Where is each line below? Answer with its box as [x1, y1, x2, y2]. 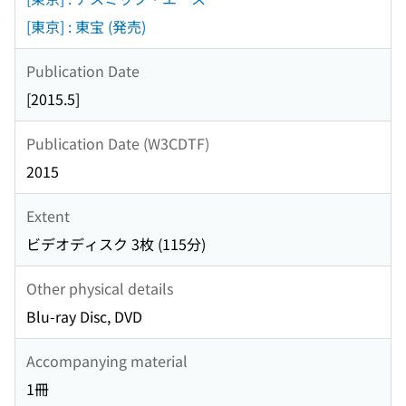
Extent [26, 204, 70, 227]
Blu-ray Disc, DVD [26, 305, 142, 328]
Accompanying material [26, 349, 188, 372]
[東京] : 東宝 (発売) [26, 15, 146, 38]
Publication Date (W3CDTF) [26, 131, 209, 154]
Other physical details [26, 276, 173, 299]
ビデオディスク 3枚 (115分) [26, 233, 206, 256]
